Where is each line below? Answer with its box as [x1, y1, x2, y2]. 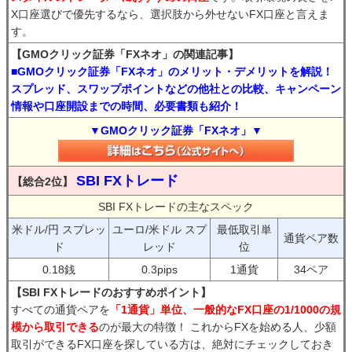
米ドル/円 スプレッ [11, 223, 106, 236]
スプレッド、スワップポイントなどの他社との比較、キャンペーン [11, 82, 341, 96]
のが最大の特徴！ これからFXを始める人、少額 [99, 321, 336, 334]
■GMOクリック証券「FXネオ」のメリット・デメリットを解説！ [11, 65, 333, 79]
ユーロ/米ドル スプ [112, 223, 207, 236]
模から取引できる [11, 321, 99, 334]
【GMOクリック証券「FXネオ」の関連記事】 [11, 48, 239, 61]
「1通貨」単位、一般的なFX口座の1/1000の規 [110, 303, 341, 317]
